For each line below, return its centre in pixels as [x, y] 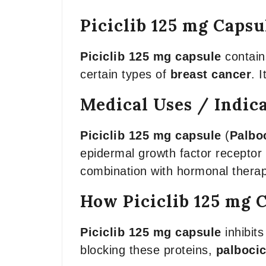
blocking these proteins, [148, 250]
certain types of [125, 74]
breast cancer [210, 74]
